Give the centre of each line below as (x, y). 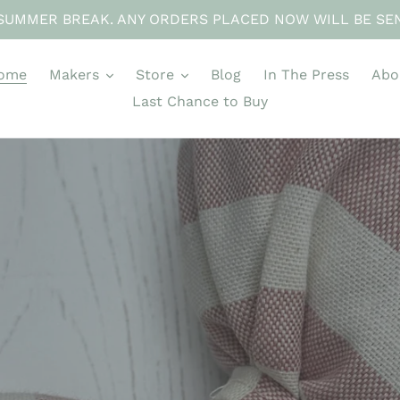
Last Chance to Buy (200, 101)
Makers (74, 75)
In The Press (306, 75)
